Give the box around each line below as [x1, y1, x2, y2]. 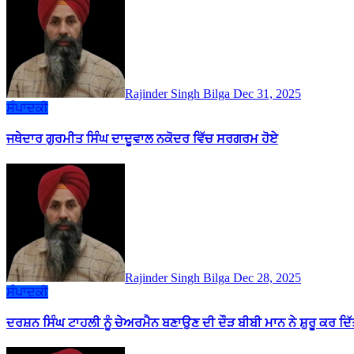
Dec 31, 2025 [233, 86, 301, 100]
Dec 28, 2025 [233, 270, 301, 284]
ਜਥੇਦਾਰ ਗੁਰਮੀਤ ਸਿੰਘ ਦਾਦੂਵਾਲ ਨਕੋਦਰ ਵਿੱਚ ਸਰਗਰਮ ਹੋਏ [6, 132, 278, 146]
